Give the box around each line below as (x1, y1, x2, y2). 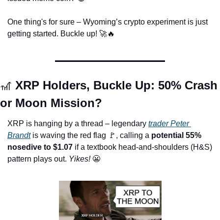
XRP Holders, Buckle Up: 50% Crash (12, 78, 218, 92)
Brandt (7, 131, 30, 139)
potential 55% (151, 131, 201, 139)
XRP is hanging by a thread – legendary (7, 119, 148, 128)
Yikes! (67, 154, 92, 163)
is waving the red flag (30, 131, 108, 139)
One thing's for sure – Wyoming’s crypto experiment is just (7, 17, 208, 26)
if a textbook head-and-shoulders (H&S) (73, 142, 212, 151)
